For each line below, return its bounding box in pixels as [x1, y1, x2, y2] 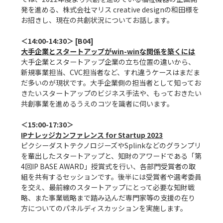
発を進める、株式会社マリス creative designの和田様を [21, 4, 200, 15]
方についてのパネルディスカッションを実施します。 [21, 203, 188, 214]
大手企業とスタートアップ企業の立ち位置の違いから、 [21, 57, 196, 67]
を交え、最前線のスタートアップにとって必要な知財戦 [21, 182, 195, 193]
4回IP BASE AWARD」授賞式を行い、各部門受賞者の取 [21, 161, 196, 172]
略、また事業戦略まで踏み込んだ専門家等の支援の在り [21, 193, 196, 203]
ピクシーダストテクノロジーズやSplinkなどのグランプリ [21, 140, 202, 151]
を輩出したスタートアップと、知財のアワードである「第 [21, 151, 202, 161]
